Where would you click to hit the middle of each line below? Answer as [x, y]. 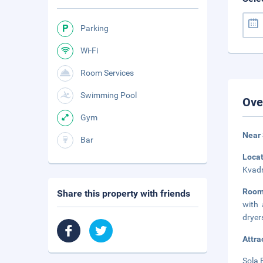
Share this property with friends [124, 193]
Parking [95, 28]
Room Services [107, 73]
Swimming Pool [109, 95]
